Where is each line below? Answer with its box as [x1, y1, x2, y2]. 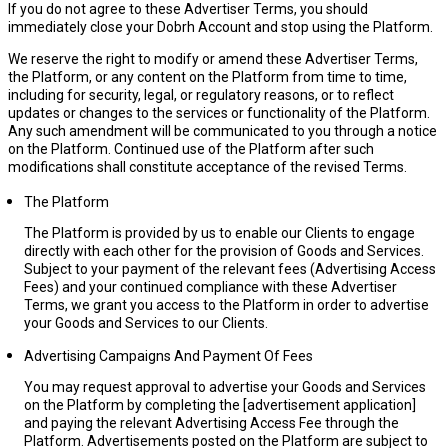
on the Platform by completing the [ [24, 397, 247, 413]
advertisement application [247, 397, 412, 413]
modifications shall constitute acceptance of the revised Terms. [8, 159, 407, 175]
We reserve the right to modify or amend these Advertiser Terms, [8, 51, 418, 67]
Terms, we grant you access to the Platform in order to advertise [24, 297, 429, 313]
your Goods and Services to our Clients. [24, 315, 268, 331]
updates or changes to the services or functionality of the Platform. [8, 105, 430, 121]
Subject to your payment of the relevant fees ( [24, 261, 315, 277]
